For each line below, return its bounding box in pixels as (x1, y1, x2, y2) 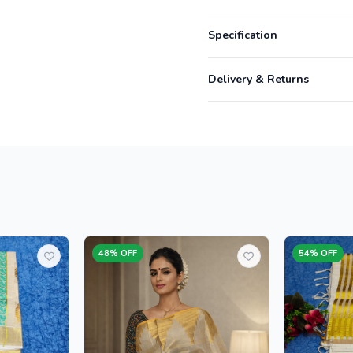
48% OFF (98, 247, 138, 260)
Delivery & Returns (208, 72, 309, 87)
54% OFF (298, 247, 337, 260)
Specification (208, 28, 277, 43)
